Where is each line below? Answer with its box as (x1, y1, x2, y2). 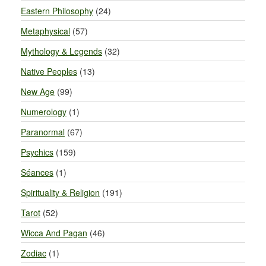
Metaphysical (21, 25, 70, 37)
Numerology (21, 106, 66, 118)
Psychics (21, 146, 53, 158)
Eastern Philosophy (21, 5, 93, 17)
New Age (21, 85, 55, 97)
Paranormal (21, 126, 65, 138)
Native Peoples (21, 65, 77, 77)
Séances (21, 166, 53, 178)
